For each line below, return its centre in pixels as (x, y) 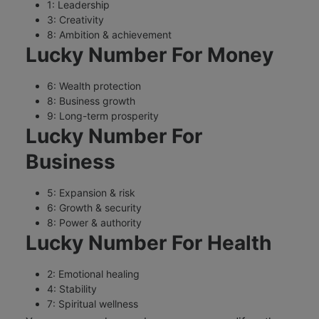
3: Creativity (75, 19)
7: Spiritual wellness (93, 303)
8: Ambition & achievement (109, 34)
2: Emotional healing (93, 273)
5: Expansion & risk (91, 192)
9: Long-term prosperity (103, 115)
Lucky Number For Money (150, 54)
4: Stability (72, 288)
